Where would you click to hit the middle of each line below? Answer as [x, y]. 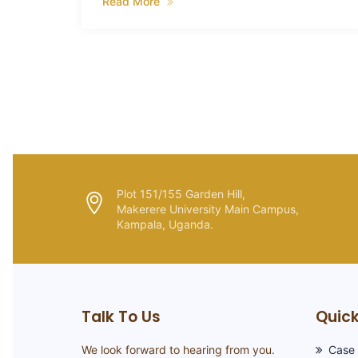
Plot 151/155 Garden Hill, [181, 194]
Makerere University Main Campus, [208, 209]
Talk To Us [121, 317]
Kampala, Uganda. [165, 224]
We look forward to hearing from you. [178, 350]
